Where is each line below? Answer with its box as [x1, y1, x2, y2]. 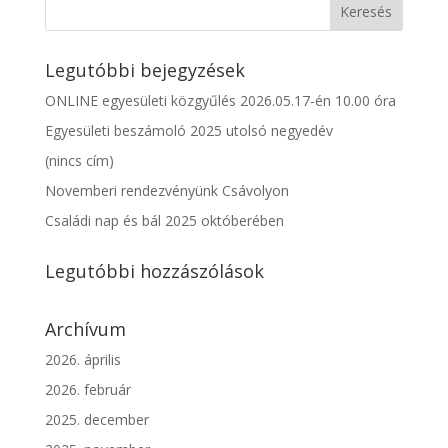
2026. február [44, 380, 131, 399]
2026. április [44, 350, 121, 369]
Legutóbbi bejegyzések [44, 58, 245, 82]
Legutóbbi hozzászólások [44, 259, 264, 283]
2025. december [44, 410, 149, 429]
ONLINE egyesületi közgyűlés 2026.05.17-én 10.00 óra [44, 91, 396, 110]
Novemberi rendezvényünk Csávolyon [44, 181, 289, 200]
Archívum [44, 317, 126, 341]
